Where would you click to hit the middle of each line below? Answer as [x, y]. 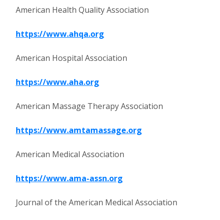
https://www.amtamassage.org [79, 130]
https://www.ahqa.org [60, 34]
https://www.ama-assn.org [69, 178]
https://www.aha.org [57, 82]
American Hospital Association [71, 58]
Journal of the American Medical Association [96, 202]
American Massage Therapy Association [89, 106]
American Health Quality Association [82, 10]
